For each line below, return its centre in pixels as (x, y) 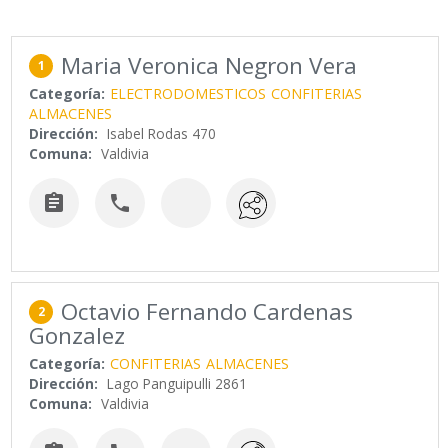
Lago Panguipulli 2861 (177, 383)
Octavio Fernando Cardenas (207, 311)
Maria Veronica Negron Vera (209, 66)
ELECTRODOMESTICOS (188, 94)
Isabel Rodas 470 (162, 134)
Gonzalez (77, 335)
